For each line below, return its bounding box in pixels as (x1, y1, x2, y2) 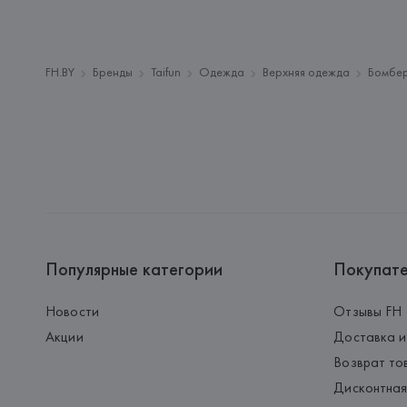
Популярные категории (45, 257, 223, 281)
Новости (45, 302, 99, 321)
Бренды (93, 64, 134, 80)
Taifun (151, 64, 182, 80)
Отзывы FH (333, 302, 402, 321)
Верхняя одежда (263, 64, 351, 80)
